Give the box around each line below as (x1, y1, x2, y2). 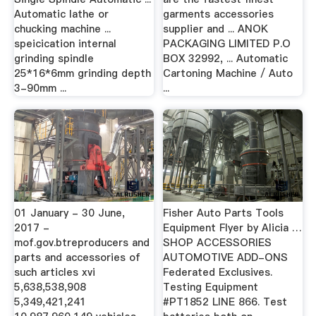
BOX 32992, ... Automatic (163, 51, 288, 66)
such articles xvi (13, 265, 95, 279)
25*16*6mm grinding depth (13, 66, 151, 80)
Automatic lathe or (13, 6, 109, 21)
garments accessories (163, 6, 274, 21)
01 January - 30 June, (13, 206, 125, 220)
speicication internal (13, 36, 116, 51)
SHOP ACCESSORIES (163, 236, 272, 250)
